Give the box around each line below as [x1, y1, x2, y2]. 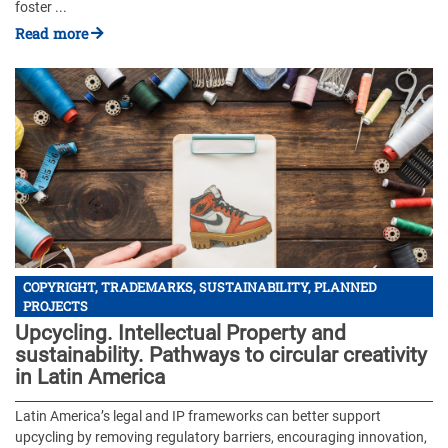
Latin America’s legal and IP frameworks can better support [15, 408, 381, 426]
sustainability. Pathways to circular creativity [15, 343, 427, 368]
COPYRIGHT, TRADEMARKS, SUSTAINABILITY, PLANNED [23, 278, 376, 295]
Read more [15, 24, 88, 44]
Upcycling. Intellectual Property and [15, 321, 346, 346]
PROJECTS [23, 297, 88, 314]
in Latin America [15, 365, 165, 390]
